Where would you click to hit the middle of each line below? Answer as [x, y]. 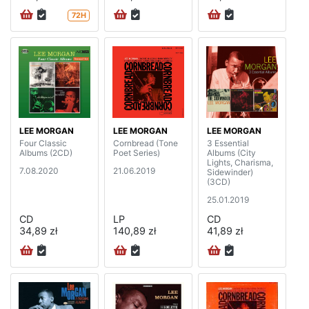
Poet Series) [137, 153]
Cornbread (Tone [146, 143]
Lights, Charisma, [240, 163]
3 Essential [228, 143]
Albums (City [231, 153]
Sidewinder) [230, 172]
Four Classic [43, 143]
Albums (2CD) [46, 153]
